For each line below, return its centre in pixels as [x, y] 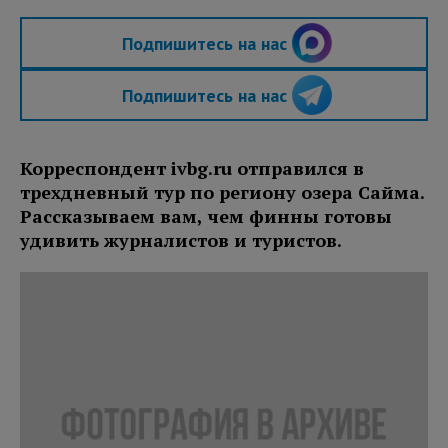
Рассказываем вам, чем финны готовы [206, 216]
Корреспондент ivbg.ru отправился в [192, 168]
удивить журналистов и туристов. [181, 240]
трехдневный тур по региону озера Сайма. [222, 192]
